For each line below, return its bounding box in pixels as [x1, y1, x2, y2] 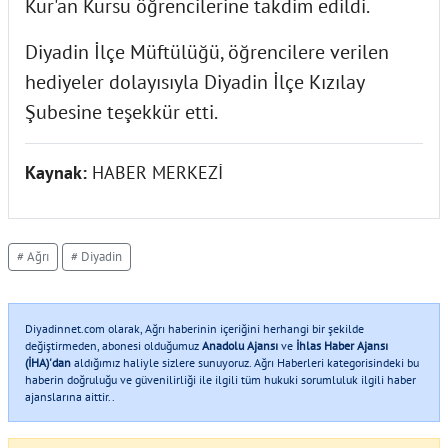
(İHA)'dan [25, 354, 71, 370]
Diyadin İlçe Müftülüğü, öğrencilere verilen [25, 38, 389, 65]
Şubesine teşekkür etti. [25, 98, 218, 125]
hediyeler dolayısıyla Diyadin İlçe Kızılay [25, 68, 364, 95]
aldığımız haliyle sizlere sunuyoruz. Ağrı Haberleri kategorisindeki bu [71, 354, 419, 370]
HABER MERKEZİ [92, 160, 223, 184]
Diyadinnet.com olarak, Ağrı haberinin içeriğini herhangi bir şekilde [25, 320, 364, 336]
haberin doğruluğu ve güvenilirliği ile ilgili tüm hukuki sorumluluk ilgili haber [25, 371, 416, 387]
